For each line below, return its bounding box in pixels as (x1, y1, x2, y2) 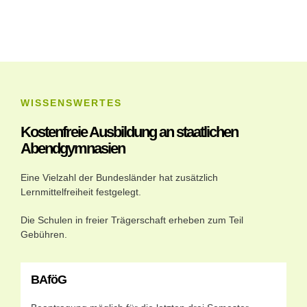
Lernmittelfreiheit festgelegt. (21, 186, 141, 197)
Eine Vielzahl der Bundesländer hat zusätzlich (21, 172, 218, 183)
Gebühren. (21, 229, 67, 240)
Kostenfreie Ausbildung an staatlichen (21, 123, 238, 140)
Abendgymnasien (21, 140, 125, 157)
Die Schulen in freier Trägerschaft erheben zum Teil (21, 214, 243, 225)
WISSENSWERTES (21, 97, 122, 108)
